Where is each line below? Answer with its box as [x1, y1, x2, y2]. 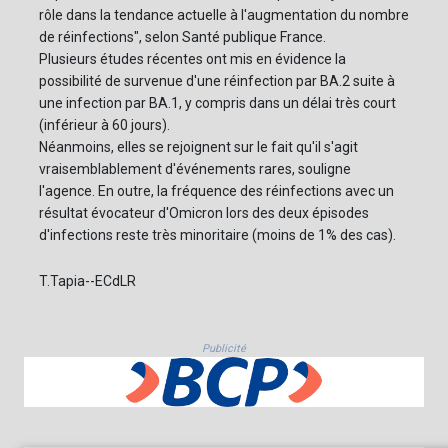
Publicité [202, 342, 246, 356]
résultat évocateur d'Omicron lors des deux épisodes [39, 205, 369, 222]
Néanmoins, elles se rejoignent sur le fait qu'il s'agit [39, 139, 358, 156]
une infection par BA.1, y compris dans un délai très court [39, 95, 396, 112]
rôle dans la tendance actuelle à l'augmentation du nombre [39, 7, 409, 24]
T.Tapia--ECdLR [39, 273, 136, 290]
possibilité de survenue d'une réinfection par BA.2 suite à [39, 73, 395, 90]
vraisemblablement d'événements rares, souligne [39, 161, 351, 178]
